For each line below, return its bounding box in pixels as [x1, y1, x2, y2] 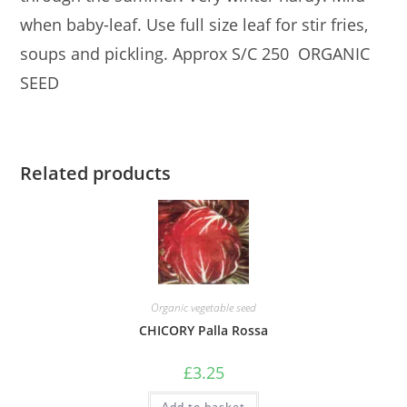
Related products [20, 161, 172, 186]
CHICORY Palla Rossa [139, 322, 268, 340]
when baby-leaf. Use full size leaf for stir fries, [20, 14, 369, 36]
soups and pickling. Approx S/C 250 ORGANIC [20, 43, 371, 65]
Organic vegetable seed [151, 300, 256, 316]
